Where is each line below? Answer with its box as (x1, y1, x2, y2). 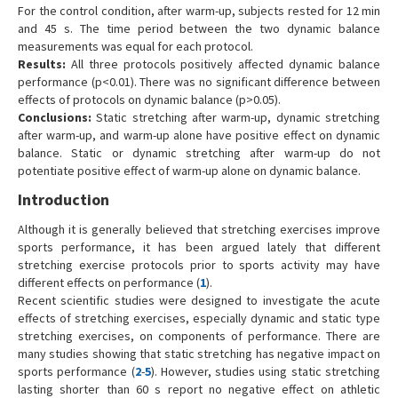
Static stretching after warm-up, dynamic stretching (92, 108, 380, 125)
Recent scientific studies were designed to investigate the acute (18, 291, 380, 308)
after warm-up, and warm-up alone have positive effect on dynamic (18, 126, 380, 143)
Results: (18, 55, 66, 72)
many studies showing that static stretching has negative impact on (18, 345, 380, 362)
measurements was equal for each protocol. (18, 37, 253, 54)
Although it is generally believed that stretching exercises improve (18, 220, 380, 237)
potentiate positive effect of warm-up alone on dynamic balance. (18, 162, 361, 179)
